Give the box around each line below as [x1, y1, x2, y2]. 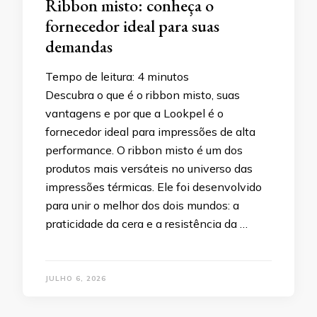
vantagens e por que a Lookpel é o [45, 106, 224, 120]
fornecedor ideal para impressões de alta [45, 125, 255, 139]
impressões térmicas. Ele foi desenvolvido [45, 180, 262, 194]
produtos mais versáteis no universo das [45, 161, 253, 175]
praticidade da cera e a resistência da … [45, 217, 248, 231]
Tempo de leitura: [45, 69, 134, 83]
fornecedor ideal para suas [45, 15, 219, 37]
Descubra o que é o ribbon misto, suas [45, 88, 240, 102]
